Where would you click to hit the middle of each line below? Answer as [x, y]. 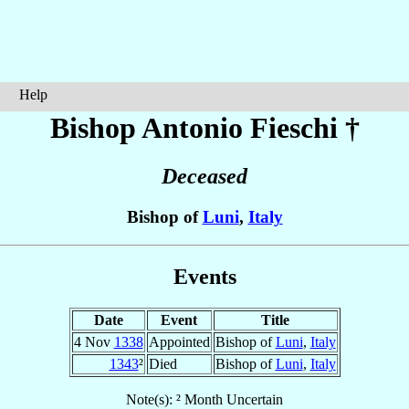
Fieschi [294, 128]
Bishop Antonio [150, 128]
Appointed [179, 341]
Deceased [204, 177]
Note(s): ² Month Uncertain [204, 399]
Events [204, 276]
